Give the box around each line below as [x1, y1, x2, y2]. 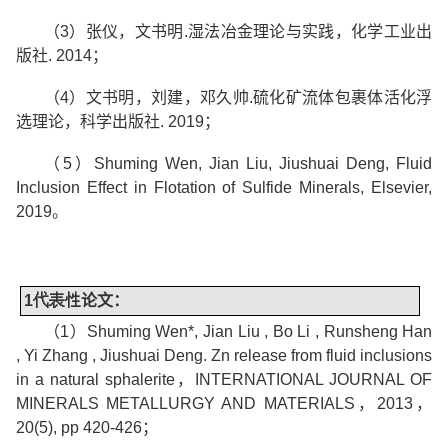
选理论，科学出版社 [15, 113, 160, 131]
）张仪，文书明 [69, 23, 184, 41]
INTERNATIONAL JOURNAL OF [195, 370, 433, 388]
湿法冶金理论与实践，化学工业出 [187, 23, 433, 41]
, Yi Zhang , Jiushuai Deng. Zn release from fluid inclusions [15, 346, 433, 364]
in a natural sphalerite [15, 370, 175, 388]
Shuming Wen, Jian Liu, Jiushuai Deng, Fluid [93, 155, 433, 173]
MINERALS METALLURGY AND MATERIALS [15, 394, 355, 412]
